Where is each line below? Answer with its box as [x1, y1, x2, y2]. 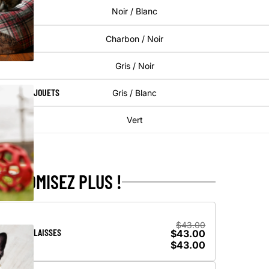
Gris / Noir [115, 60, 154, 71]
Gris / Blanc [112, 88, 157, 98]
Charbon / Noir [106, 33, 163, 44]
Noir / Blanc [112, 6, 157, 17]
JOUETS [33, 86, 59, 98]
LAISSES [33, 226, 61, 238]
